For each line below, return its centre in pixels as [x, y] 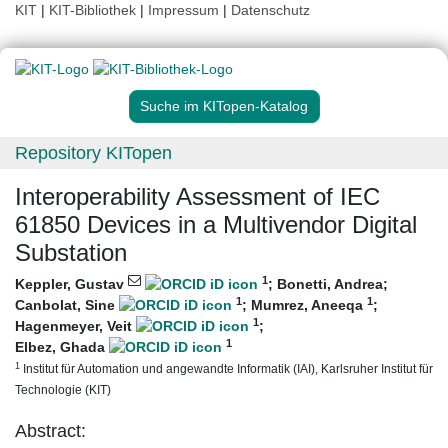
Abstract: [50, 431]
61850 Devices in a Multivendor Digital [216, 225]
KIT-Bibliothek [94, 10]
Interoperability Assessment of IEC [197, 197]
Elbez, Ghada [62, 347]
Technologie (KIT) [63, 390]
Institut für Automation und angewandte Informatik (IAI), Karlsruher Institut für [226, 369]
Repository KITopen [93, 153]
